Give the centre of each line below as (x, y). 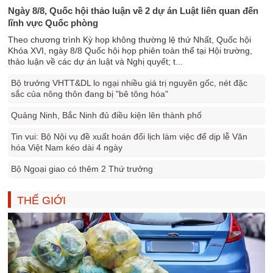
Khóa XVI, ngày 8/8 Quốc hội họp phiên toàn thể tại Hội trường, (130, 51)
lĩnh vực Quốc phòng (53, 23)
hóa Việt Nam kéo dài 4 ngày (67, 147)
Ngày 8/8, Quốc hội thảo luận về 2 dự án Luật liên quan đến (133, 11)
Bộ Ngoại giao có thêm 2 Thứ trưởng (82, 169)
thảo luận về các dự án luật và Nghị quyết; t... (96, 62)
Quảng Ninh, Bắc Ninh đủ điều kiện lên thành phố (107, 115)
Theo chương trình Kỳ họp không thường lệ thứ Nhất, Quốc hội (130, 40)
